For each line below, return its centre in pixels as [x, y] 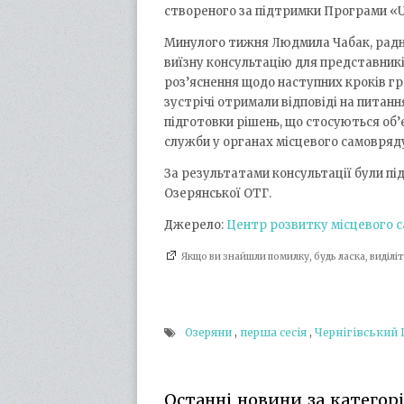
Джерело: [195, 225]
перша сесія [273, 333]
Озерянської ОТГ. [218, 193]
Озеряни [208, 333]
